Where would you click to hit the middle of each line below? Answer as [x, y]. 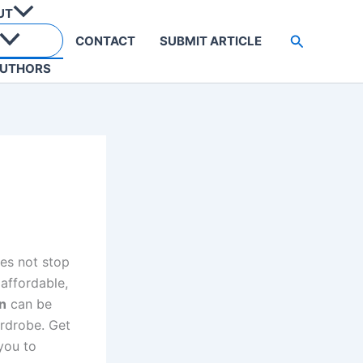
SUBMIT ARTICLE [210, 41]
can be [29, 304]
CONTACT [105, 41]
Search [313, 39]
